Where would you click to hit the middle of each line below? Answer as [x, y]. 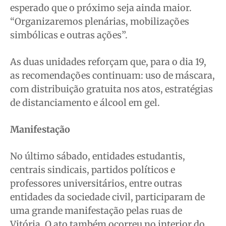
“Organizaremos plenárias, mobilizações [100, 21]
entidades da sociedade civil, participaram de [107, 197]
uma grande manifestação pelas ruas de [96, 210]
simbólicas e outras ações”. [69, 35]
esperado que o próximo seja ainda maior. [101, 8]
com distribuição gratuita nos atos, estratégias [111, 89]
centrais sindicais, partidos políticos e [93, 169]
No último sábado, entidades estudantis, [98, 156]
